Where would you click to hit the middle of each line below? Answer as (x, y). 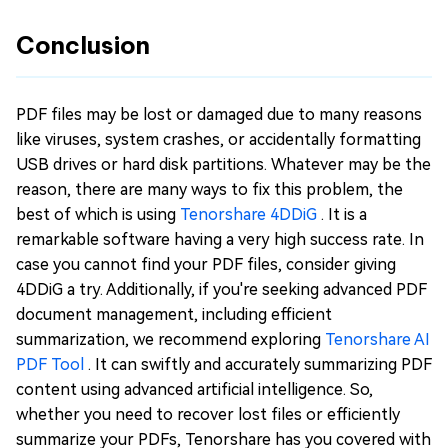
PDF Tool (52, 365)
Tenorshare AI (377, 340)
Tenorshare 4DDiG (250, 215)
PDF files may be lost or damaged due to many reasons (219, 115)
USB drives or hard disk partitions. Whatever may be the (223, 165)
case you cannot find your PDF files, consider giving (206, 265)
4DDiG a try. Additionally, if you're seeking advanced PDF (221, 290)
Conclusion (83, 45)
